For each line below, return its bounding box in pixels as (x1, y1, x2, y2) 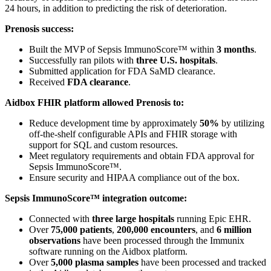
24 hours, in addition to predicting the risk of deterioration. (5, 2, 227, 13)
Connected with (29, 213, 92, 224)
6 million (217, 224, 252, 235)
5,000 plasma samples (51, 256, 139, 267)
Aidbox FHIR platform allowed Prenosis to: (5, 97, 184, 108)
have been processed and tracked (139, 256, 266, 267)
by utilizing (219, 117, 264, 128)
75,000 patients (51, 224, 112, 235)
